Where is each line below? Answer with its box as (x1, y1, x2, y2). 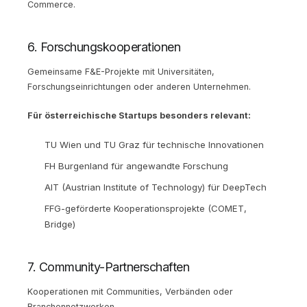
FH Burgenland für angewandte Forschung (45, 160, 228, 171)
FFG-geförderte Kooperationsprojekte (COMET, (45, 202, 247, 214)
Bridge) (45, 218, 75, 230)
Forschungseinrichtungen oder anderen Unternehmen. (27, 81, 251, 92)
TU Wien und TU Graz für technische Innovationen (45, 138, 264, 150)
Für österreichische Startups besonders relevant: (27, 110, 251, 121)
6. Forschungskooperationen (27, 39, 180, 54)
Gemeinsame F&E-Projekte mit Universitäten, (27, 66, 214, 77)
